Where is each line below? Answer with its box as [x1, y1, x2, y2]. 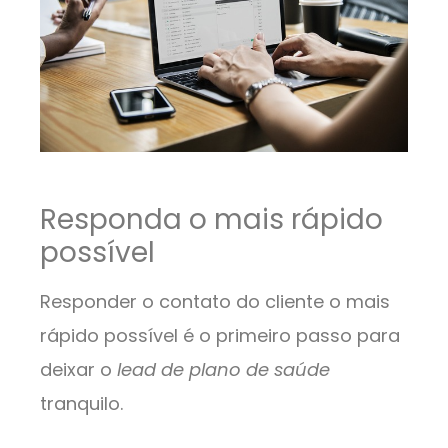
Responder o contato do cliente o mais [40, 289, 390, 315]
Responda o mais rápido [40, 200, 383, 240]
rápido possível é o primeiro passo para [40, 323, 400, 349]
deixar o [40, 357, 117, 383]
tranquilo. [40, 391, 128, 417]
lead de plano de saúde [117, 357, 330, 383]
